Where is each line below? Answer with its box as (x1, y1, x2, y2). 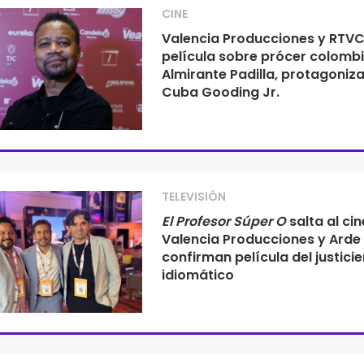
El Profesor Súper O (161, 212, 286, 231)
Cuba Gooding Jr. (161, 83, 279, 102)
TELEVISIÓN (161, 188, 226, 205)
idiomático (161, 266, 234, 284)
